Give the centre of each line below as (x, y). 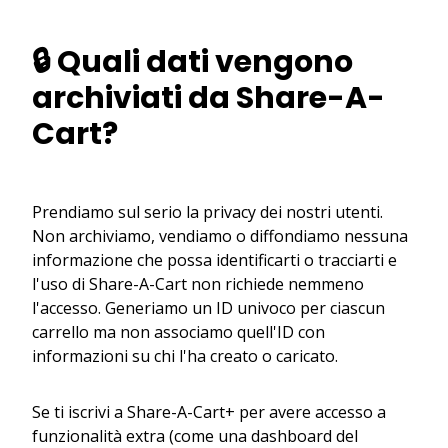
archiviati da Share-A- (208, 97)
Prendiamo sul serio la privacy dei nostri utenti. (207, 211)
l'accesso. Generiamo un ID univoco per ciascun (208, 307)
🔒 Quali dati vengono (192, 61)
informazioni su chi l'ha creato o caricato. (185, 355)
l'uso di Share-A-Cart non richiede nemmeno (198, 283)
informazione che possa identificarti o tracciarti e (214, 259)
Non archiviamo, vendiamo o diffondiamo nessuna (220, 235)
